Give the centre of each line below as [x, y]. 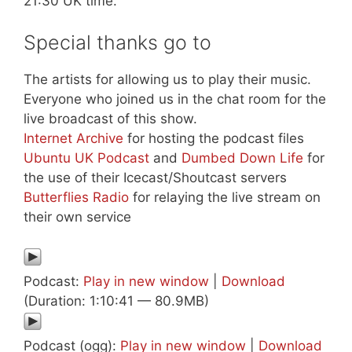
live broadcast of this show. [110, 119]
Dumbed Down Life [242, 158]
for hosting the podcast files [214, 139]
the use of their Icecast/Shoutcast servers [155, 178]
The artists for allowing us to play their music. [167, 80]
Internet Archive [73, 139]
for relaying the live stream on [225, 198]
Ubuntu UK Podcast [86, 158]
